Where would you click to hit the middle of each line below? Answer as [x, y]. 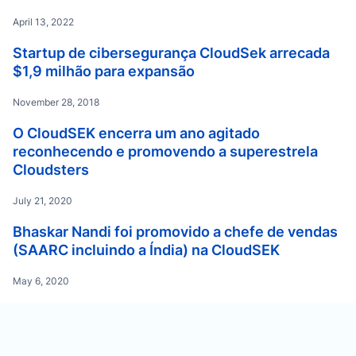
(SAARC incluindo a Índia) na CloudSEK [146, 250]
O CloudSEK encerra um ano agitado [136, 133]
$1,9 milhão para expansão [104, 71]
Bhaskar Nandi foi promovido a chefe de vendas [175, 232]
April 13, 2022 [43, 22]
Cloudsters [51, 170]
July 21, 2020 [43, 201]
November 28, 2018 [56, 102]
